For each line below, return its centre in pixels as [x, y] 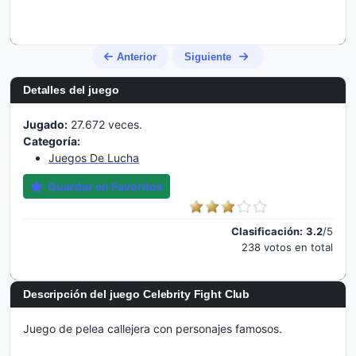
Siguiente [208, 57]
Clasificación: [267, 231]
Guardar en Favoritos [105, 186]
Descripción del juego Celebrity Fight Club [137, 294]
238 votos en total [287, 247]
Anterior [137, 57]
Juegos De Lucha [94, 158]
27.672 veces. [105, 124]
